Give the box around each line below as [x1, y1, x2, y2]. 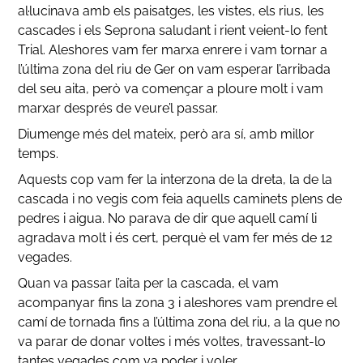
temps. [18, 145, 59, 161]
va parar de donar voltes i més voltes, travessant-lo [18, 333, 327, 349]
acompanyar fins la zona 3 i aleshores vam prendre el [18, 294, 338, 310]
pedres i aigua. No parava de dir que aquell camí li [18, 210, 318, 226]
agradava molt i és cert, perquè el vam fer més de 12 [18, 229, 333, 246]
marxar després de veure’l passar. [18, 100, 219, 116]
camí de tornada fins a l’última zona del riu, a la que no [18, 314, 341, 330]
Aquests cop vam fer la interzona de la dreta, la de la [18, 171, 333, 187]
